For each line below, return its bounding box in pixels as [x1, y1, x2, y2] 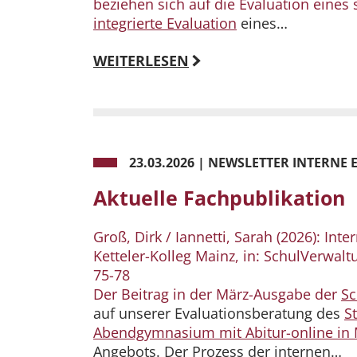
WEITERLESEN [93, 51, 189, 71]
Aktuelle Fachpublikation [93, 184, 345, 212]
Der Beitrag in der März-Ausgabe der [93, 284, 341, 304]
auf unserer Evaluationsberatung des [93, 304, 344, 324]
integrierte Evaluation [93, 14, 237, 33]
